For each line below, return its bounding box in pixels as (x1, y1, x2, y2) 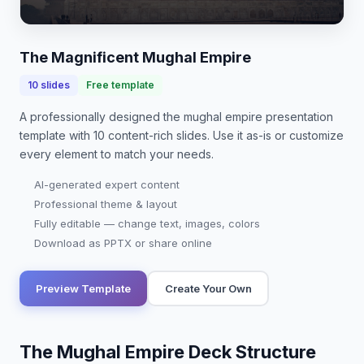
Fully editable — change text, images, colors (34, 217, 260, 230)
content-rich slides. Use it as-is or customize (105, 128, 344, 142)
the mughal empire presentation (163, 110, 333, 123)
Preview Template (36, 281, 131, 295)
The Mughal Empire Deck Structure (19, 341, 316, 362)
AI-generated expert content (34, 178, 180, 191)
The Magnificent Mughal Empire (19, 49, 251, 66)
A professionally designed (19, 110, 163, 123)
